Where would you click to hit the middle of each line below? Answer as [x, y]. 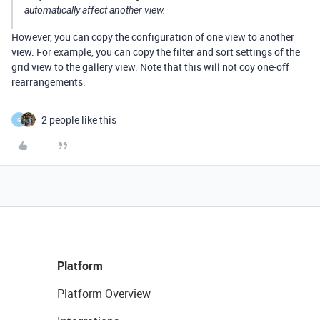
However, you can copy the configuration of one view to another [153, 37]
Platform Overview [104, 294]
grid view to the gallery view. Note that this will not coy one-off [150, 67]
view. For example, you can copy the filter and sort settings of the [156, 52]
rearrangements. [49, 82]
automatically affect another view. [95, 10]
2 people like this [79, 120]
